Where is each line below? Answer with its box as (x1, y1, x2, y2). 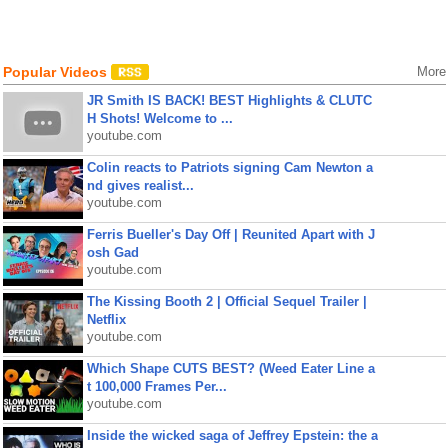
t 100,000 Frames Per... (86, 379, 227, 394)
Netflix (86, 312, 126, 327)
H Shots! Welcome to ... (86, 111, 233, 126)
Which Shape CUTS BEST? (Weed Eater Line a (86, 361, 375, 376)
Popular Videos (2, 64, 111, 80)
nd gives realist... (86, 178, 194, 193)
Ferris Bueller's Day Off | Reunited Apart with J (86, 227, 375, 242)
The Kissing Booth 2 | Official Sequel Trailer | (86, 294, 367, 309)
